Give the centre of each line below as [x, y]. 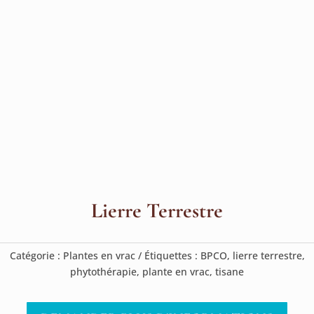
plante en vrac [176, 272]
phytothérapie [103, 272]
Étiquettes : [172, 255]
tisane [230, 272]
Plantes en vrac [99, 255]
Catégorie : [36, 255]
